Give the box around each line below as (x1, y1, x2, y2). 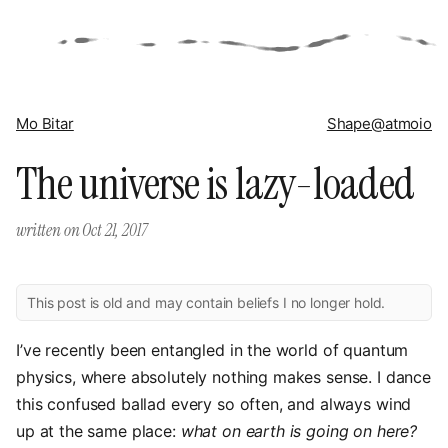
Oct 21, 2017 (82, 219, 147, 241)
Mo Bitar (16, 114, 74, 133)
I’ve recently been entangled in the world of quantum (16, 340, 409, 360)
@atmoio (371, 114, 432, 133)
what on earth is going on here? (180, 421, 418, 441)
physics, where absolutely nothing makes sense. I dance (16, 367, 431, 387)
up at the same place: (16, 421, 181, 441)
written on (16, 219, 83, 241)
